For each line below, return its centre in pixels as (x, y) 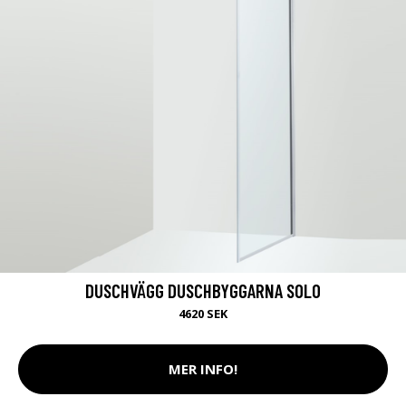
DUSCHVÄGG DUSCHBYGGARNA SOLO (203, 290)
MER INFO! (203, 369)
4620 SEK (203, 313)
